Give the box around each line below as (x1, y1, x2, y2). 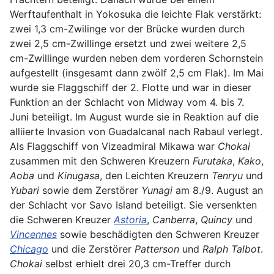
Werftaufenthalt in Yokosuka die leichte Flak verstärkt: (10, 7, 261, 20)
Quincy (201, 213, 232, 226)
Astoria (114, 213, 147, 226)
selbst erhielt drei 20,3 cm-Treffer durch (42, 257, 231, 270)
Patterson (135, 242, 179, 255)
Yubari (10, 183, 39, 196)
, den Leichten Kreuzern (100, 169, 212, 182)
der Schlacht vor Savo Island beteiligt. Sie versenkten (10, 198, 257, 211)
